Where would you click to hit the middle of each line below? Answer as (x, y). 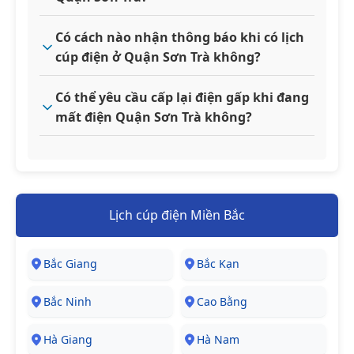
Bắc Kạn (218, 264)
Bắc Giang (70, 264)
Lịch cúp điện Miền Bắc (177, 215)
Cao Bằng (222, 301)
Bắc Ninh (68, 301)
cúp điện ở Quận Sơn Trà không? (158, 56)
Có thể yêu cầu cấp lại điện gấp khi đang (182, 97)
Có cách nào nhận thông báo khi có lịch (180, 37)
